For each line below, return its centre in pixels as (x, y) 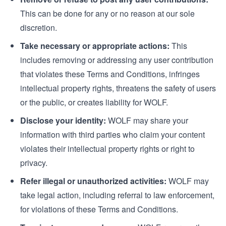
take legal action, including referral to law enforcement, (117, 195)
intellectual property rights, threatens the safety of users (118, 88)
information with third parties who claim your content (112, 134)
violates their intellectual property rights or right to (107, 149)
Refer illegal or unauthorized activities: (93, 181)
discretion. (39, 27)
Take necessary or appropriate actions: (95, 46)
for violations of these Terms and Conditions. (99, 209)
